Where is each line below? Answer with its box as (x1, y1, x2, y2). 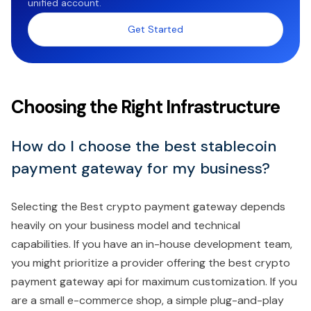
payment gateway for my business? (11, 158, 270, 179)
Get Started (128, 23, 183, 36)
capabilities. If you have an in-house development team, (11, 237, 292, 252)
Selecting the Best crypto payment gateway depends (11, 199, 285, 215)
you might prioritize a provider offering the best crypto (11, 255, 290, 271)
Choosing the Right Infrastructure (11, 95, 280, 119)
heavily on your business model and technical (11, 218, 240, 233)
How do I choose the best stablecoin (11, 136, 276, 157)
